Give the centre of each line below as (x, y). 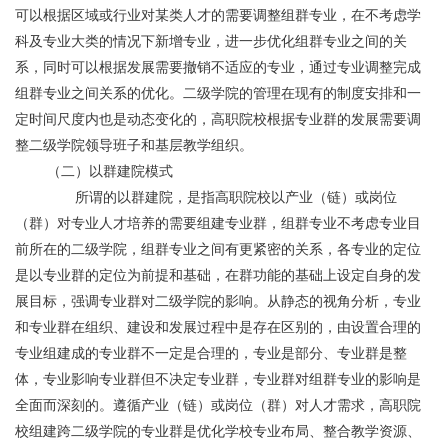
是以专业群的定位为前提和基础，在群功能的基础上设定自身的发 (218, 275)
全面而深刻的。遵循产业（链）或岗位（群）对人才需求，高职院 (218, 405)
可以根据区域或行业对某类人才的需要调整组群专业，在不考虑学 (218, 15)
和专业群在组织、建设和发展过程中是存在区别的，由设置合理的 (218, 327)
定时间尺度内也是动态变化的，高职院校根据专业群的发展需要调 (218, 119)
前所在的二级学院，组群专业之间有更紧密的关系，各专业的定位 (218, 249)
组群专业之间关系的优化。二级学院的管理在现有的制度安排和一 (218, 93)
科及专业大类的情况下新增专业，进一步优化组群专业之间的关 (211, 41)
